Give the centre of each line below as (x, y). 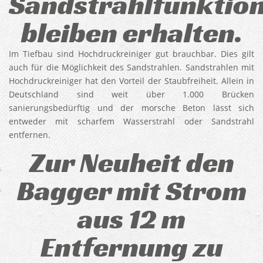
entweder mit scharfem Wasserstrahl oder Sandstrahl (131, 121)
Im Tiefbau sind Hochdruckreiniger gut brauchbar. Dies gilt (131, 54)
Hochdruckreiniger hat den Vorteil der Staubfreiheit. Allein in (131, 81)
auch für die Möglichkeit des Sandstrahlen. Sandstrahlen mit (131, 67)
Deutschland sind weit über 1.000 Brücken (131, 94)
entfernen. (31, 135)
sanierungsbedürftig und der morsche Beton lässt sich (131, 108)
